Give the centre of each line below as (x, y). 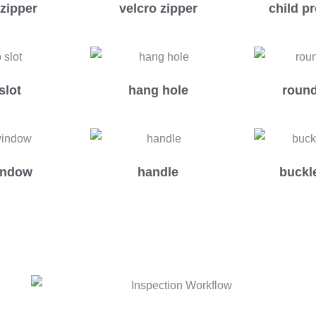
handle (158, 172)
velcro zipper (158, 9)
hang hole (158, 91)
